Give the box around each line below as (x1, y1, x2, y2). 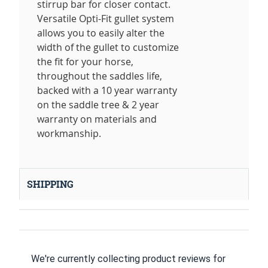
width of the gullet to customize (37, 41, 179, 54)
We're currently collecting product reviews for (31, 253, 226, 265)
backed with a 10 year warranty (37, 84, 177, 98)
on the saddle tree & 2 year (37, 98, 159, 112)
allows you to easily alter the (37, 26, 165, 40)
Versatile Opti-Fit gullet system (37, 12, 174, 26)
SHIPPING (27, 178, 74, 191)
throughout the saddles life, (37, 69, 162, 83)
